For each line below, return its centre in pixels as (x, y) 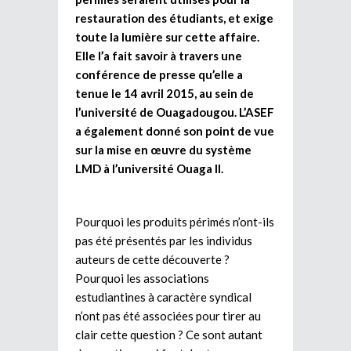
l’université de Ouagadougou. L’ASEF (175, 112)
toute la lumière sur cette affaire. (167, 36)
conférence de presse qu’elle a (159, 74)
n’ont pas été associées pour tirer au (168, 315)
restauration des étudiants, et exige (174, 18)
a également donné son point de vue (175, 130)
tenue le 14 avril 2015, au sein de (165, 93)
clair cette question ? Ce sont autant (169, 334)
